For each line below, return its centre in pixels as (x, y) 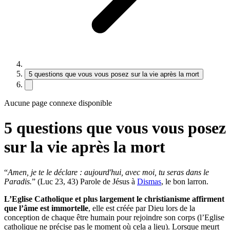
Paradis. (18, 181)
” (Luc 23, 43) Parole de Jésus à (84, 181)
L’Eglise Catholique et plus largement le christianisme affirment (114, 199)
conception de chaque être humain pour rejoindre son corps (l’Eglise (114, 217)
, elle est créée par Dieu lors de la (142, 208)
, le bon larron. (186, 181)
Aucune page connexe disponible (58, 103)
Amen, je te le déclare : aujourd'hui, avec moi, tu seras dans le (108, 172)
